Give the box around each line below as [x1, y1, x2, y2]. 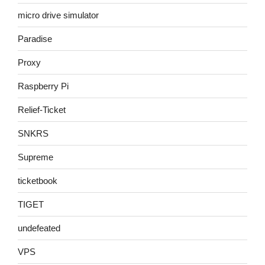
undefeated [18, 222, 60, 233]
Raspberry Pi [18, 80, 69, 91]
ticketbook [18, 175, 57, 186]
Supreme [18, 151, 53, 162]
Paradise [18, 33, 52, 44]
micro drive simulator [18, 9, 99, 20]
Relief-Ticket [18, 104, 66, 115]
